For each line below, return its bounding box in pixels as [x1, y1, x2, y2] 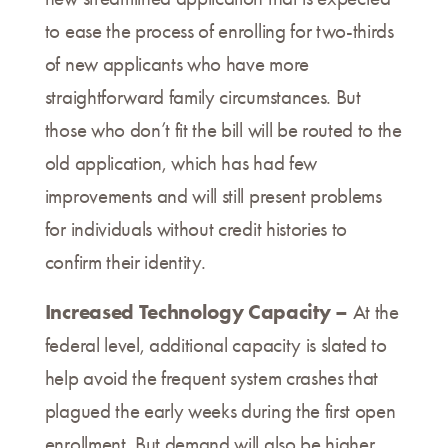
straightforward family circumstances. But [44, 85, 361, 110]
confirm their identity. [44, 250, 206, 275]
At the [352, 300, 399, 325]
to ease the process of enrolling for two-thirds [44, 19, 394, 44]
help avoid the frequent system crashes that [44, 366, 379, 391]
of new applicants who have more [44, 52, 309, 77]
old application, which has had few [44, 151, 317, 176]
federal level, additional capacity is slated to [44, 333, 387, 358]
